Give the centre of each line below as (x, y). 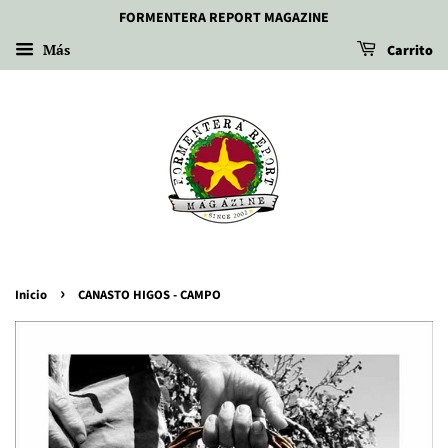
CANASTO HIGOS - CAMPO (149, 295)
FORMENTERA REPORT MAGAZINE (224, 18)
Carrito (408, 51)
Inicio (31, 295)
